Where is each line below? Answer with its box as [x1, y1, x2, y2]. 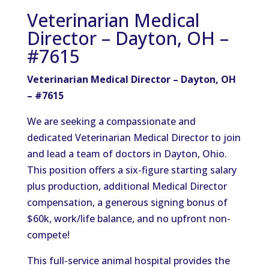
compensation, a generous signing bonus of [26, 196, 228, 209]
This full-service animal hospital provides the [26, 254, 230, 267]
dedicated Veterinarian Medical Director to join [26, 131, 241, 144]
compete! [26, 228, 70, 241]
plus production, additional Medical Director [26, 180, 227, 193]
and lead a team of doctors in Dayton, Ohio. [26, 147, 227, 160]
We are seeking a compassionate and [26, 115, 196, 128]
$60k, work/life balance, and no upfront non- [26, 212, 231, 225]
